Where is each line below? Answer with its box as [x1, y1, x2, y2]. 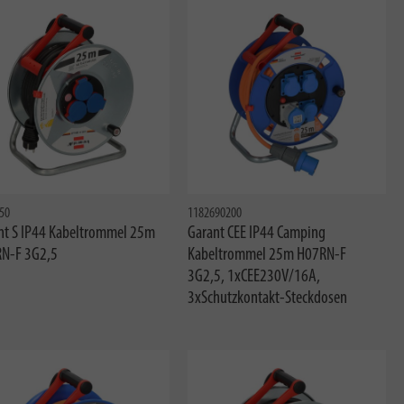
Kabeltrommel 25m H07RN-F [188, 245, 347, 264]
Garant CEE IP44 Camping [188, 224, 326, 243]
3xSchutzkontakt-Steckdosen [188, 289, 348, 308]
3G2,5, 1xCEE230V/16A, [188, 267, 321, 286]
